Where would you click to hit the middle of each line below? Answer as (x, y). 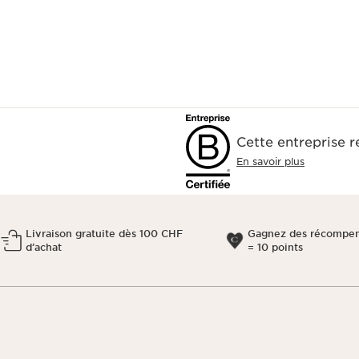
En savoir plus (270, 161)
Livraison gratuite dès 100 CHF (104, 234)
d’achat (44, 247)
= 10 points (275, 247)
